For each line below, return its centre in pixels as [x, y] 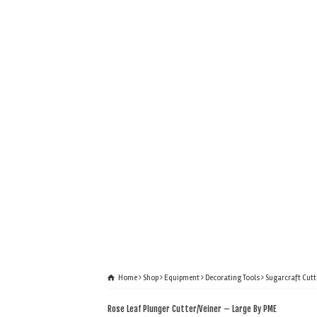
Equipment [182, 278]
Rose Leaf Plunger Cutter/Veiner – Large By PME [192, 309]
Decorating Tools [232, 278]
